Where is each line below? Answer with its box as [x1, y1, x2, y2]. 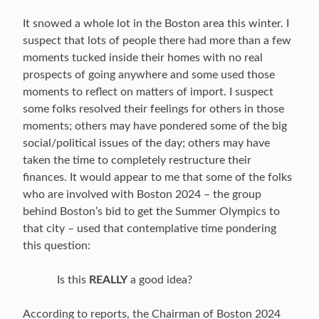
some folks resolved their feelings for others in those [23, 103, 284, 115]
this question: [23, 240, 90, 251]
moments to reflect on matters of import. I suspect [23, 86, 273, 98]
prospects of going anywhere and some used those [23, 69, 275, 80]
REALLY [89, 274, 127, 286]
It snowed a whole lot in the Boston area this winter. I [23, 18, 289, 29]
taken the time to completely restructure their [23, 155, 251, 166]
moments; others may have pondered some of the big [23, 120, 287, 132]
